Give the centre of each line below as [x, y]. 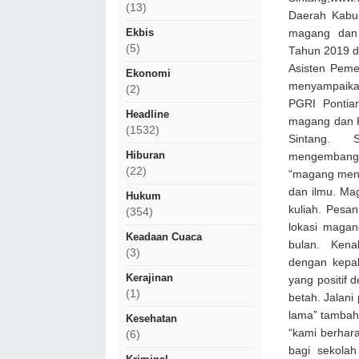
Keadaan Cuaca [164, 237]
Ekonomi [148, 73]
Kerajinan [149, 278]
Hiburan [145, 155]
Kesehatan [151, 319]
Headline [147, 114]
